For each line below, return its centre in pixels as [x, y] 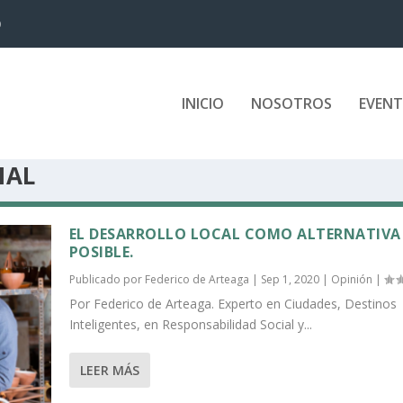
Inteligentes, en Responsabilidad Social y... [190, 324]
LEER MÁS [109, 370]
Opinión [351, 279]
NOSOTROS [291, 103]
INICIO [202, 103]
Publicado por [107, 279]
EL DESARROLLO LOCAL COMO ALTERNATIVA [235, 233]
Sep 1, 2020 [290, 279]
